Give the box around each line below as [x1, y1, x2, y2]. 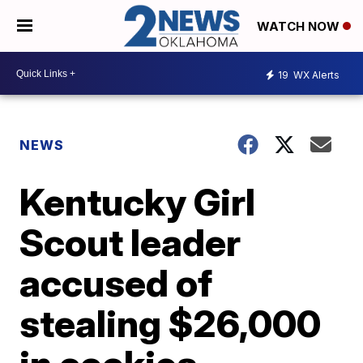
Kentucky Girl [19, 179, 256, 225]
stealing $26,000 [19, 301, 322, 347]
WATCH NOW [257, 19, 343, 35]
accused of [19, 260, 213, 306]
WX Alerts [291, 68, 340, 81]
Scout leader [19, 220, 241, 266]
